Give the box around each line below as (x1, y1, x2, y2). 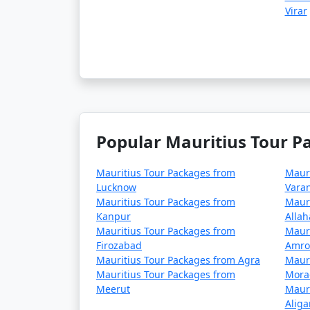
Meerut (96, 282, 130, 295)
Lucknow (96, 181, 136, 194)
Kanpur (96, 210, 131, 223)
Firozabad (96, 239, 142, 252)
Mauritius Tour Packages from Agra (96, 253, 260, 266)
